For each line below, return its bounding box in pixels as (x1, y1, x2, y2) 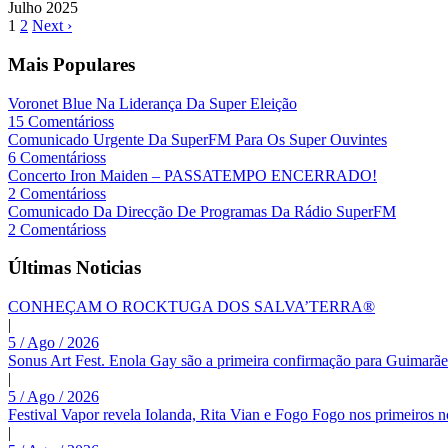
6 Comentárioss (8, 148, 106, 166)
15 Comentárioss (8, 112, 114, 130)
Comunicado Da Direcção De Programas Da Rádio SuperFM (8, 202, 396, 220)
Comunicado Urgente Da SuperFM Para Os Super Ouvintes (8, 130, 387, 148)
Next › (32, 17, 72, 35)
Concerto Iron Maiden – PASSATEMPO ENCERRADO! (8, 166, 377, 184)
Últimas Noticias (8, 257, 141, 279)
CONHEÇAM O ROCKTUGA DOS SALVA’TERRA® (8, 298, 375, 316)
